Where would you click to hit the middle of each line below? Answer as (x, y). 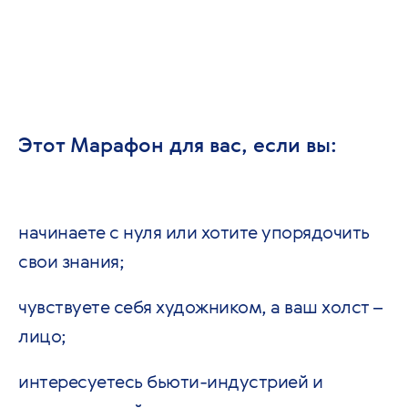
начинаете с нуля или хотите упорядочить (194, 232)
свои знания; (71, 261)
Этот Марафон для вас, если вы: (178, 144)
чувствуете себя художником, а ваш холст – (201, 306)
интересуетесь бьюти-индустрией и (170, 381)
